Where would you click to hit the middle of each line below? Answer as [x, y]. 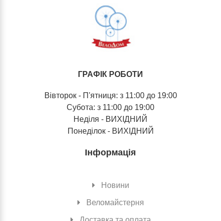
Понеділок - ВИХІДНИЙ [110, 131]
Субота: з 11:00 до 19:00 [110, 108]
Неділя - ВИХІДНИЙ [110, 119]
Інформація [110, 153]
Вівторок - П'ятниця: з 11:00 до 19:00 [110, 96]
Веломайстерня [115, 203]
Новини [115, 185]
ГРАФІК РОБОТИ [110, 74]
